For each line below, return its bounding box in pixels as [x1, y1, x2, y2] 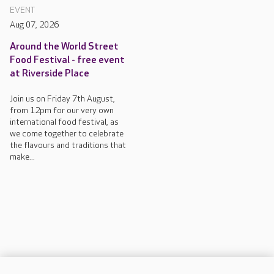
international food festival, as [10, 116, 119, 127]
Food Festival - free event [10, 54, 125, 66]
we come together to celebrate [10, 128, 124, 139]
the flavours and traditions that [10, 139, 126, 150]
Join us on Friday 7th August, [10, 93, 115, 104]
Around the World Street [10, 40, 119, 53]
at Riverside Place [10, 67, 89, 80]
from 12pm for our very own [10, 105, 114, 116]
